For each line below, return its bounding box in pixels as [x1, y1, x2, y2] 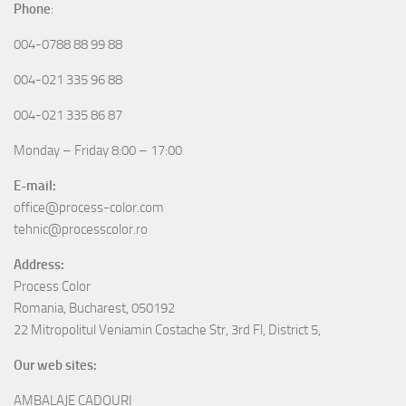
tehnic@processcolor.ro [14, 220, 148, 237]
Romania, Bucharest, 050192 [14, 299, 175, 316]
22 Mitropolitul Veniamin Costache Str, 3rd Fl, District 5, [14, 321, 321, 338]
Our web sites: [14, 356, 97, 373]
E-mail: [14, 177, 56, 194]
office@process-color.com [14, 198, 164, 216]
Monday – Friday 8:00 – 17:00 [14, 141, 182, 159]
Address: [14, 256, 64, 273]
